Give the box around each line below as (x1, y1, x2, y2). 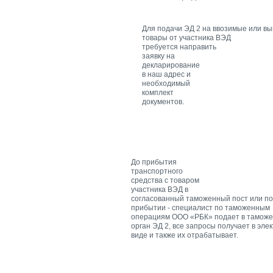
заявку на (142, 51, 175, 60)
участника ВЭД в (131, 185, 188, 194)
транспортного (131, 166, 183, 175)
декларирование (142, 60, 200, 69)
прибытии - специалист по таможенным (131, 203, 270, 212)
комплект (142, 88, 174, 97)
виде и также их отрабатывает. (131, 230, 238, 239)
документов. (142, 97, 184, 106)
